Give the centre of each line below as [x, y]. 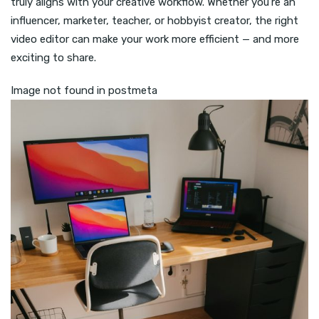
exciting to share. [53, 58]
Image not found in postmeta [84, 91]
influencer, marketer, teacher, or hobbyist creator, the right [155, 21]
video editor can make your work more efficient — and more [155, 40]
